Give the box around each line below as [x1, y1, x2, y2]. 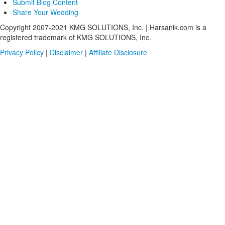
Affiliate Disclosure [89, 47, 147, 57]
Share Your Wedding [13, 7, 78, 17]
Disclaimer [50, 47, 83, 57]
